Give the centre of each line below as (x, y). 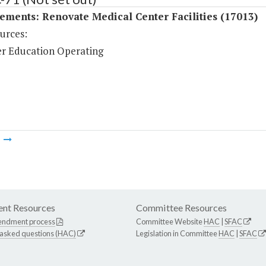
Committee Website (170, 222)
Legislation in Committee (177, 234)
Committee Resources (181, 208)
